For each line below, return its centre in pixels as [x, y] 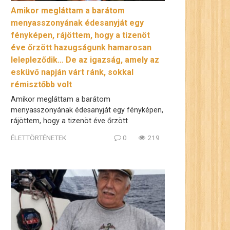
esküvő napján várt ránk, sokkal [72, 72]
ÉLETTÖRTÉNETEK [39, 138]
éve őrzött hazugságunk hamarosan [81, 47]
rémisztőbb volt [41, 84]
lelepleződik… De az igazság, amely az [85, 60]
